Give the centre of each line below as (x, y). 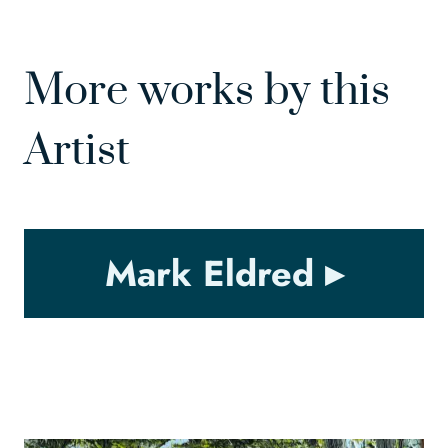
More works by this (207, 91)
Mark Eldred (209, 274)
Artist (77, 151)
